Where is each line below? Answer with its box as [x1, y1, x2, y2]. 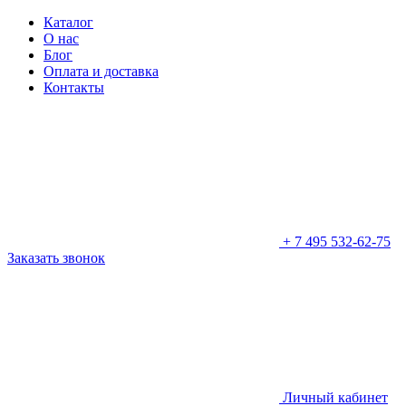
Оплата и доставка [43, 63, 159, 79]
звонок [63, 250, 105, 266]
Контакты [43, 80, 104, 95]
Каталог [43, 14, 93, 30]
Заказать [7, 250, 63, 266]
